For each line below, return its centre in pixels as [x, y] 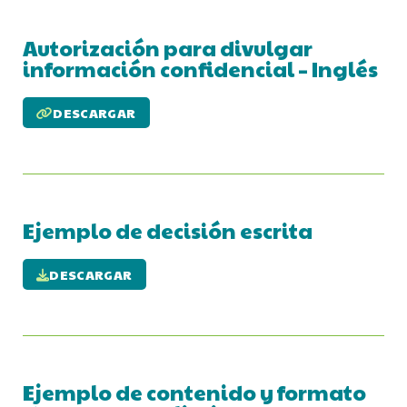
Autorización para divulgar [168, 48]
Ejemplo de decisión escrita [168, 231]
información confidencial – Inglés [200, 69]
